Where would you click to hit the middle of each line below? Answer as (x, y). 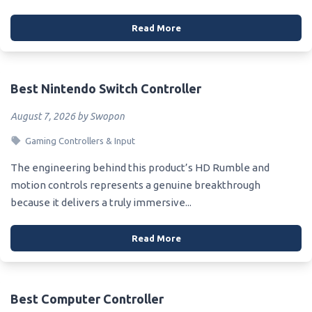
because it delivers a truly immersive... (101, 202)
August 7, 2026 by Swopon (68, 116)
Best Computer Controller (87, 298)
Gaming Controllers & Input (80, 140)
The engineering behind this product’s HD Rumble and (140, 167)
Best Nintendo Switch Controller (106, 88)
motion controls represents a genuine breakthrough (135, 185)
